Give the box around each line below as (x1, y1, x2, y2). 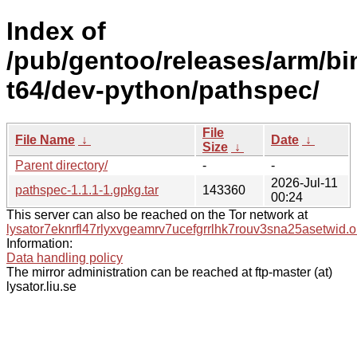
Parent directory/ (15, 158, 108, 172)
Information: (6, 236, 73, 250)
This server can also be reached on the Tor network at (6, 207, 308, 222)
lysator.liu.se (6, 279, 76, 293)
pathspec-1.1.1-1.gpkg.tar (15, 182, 159, 197)
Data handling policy (6, 250, 123, 265)
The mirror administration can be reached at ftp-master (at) (6, 265, 332, 279)
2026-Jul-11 (271, 175, 338, 190)
